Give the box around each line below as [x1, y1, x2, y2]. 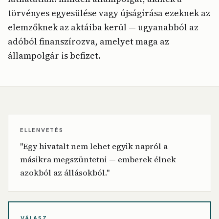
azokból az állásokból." [20, 167, 109, 178]
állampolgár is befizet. [8, 49, 101, 62]
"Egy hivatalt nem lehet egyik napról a [20, 141, 168, 152]
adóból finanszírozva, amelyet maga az [8, 35, 169, 47]
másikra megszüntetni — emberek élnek [20, 154, 176, 165]
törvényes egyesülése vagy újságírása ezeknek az [8, 7, 210, 19]
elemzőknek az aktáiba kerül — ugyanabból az [8, 21, 198, 33]
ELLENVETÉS [20, 127, 64, 133]
